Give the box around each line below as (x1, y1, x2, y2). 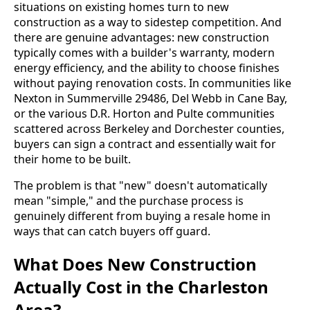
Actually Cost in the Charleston (14, 275, 268, 299)
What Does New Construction (14, 253, 257, 276)
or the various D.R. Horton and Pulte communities (14, 106, 275, 122)
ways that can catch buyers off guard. (14, 224, 210, 239)
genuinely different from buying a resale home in (14, 208, 271, 224)
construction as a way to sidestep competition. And (14, 15, 282, 30)
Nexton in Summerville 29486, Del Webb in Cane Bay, (14, 91, 287, 107)
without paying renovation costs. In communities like (14, 75, 291, 91)
